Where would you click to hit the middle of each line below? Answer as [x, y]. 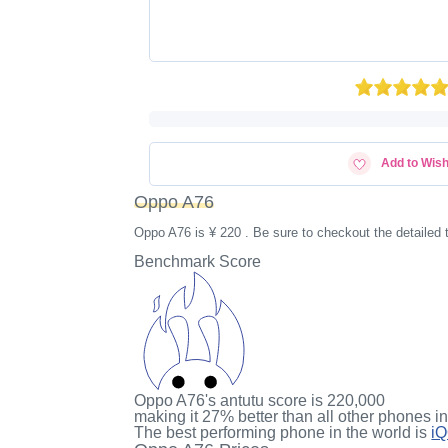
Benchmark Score [198, 261]
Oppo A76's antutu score [221, 400]
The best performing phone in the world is [283, 432]
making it [168, 416]
